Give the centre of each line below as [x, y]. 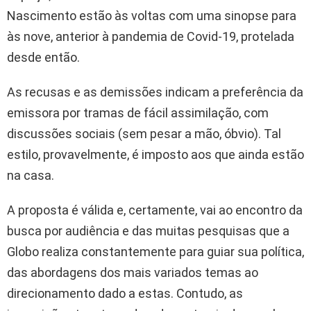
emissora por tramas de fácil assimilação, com [138, 112]
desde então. [43, 57]
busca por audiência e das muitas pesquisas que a [148, 230]
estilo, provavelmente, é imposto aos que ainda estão [155, 154]
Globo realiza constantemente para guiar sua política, [155, 251]
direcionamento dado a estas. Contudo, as [125, 293]
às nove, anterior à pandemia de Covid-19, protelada [151, 36]
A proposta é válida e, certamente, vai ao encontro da [155, 210]
